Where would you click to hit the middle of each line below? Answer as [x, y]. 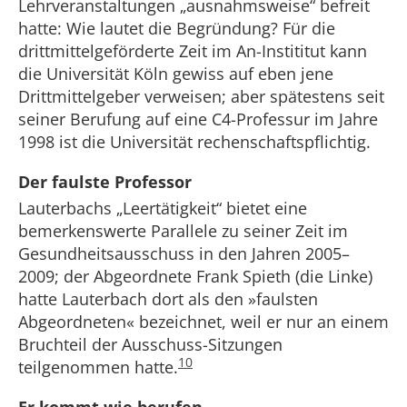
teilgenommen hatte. [98, 367]
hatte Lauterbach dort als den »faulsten [168, 299]
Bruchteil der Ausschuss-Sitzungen [150, 344]
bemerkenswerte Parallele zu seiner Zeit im [183, 231]
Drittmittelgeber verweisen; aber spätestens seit [201, 96]
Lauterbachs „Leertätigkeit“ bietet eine [163, 208]
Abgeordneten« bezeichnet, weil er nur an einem [203, 322]
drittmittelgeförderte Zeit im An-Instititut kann [193, 51]
